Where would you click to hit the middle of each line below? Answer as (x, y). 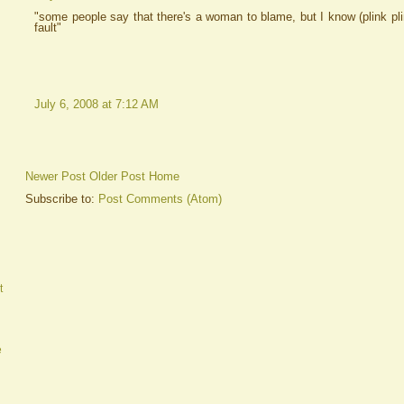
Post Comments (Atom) (160, 199)
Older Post (117, 177)
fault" (48, 27)
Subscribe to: (62, 199)
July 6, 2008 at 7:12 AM (96, 105)
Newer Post (55, 177)
